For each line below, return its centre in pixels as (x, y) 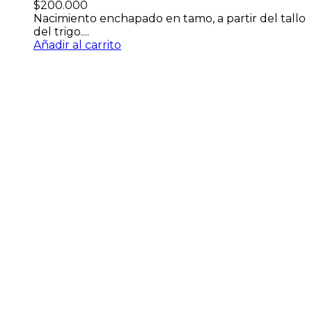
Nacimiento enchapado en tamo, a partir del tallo (170, 19)
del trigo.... (61, 32)
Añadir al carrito (77, 45)
